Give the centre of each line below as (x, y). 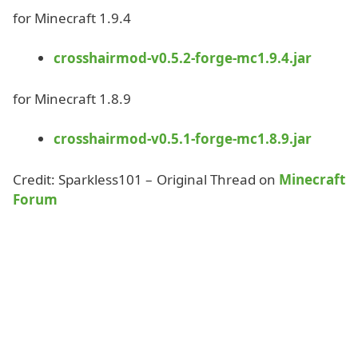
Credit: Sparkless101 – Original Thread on (146, 179)
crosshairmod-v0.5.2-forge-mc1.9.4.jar (183, 58)
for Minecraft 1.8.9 (72, 98)
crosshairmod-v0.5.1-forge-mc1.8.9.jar (183, 139)
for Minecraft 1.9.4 (72, 18)
